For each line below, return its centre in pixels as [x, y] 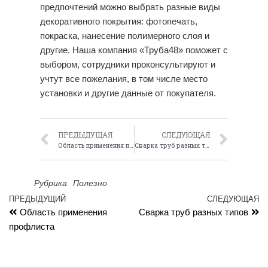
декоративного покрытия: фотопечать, [118, 22]
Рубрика [50, 183]
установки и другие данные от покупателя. [128, 93]
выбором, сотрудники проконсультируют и [127, 65]
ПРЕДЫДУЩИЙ [37, 199]
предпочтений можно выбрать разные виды [130, 7]
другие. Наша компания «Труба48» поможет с [134, 50]
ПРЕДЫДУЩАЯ [85, 134]
